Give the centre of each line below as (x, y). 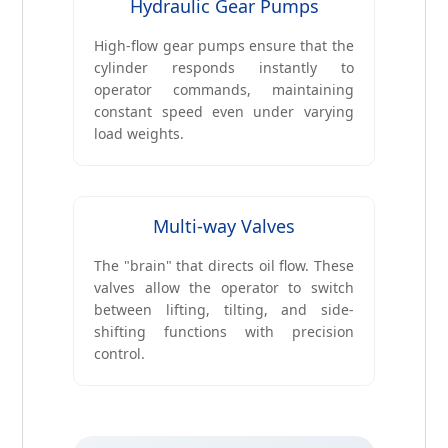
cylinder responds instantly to (224, 68)
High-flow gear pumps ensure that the (224, 46)
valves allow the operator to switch (224, 288)
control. (120, 354)
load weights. (139, 134)
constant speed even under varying (224, 112)
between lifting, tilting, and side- (224, 310)
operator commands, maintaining (224, 90)
